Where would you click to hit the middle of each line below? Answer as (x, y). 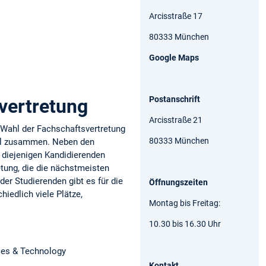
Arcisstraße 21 (176, 120)
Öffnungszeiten (178, 182)
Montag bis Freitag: (186, 203)
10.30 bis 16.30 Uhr (185, 224)
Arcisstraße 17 (176, 16)
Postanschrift (175, 99)
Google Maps (174, 57)
